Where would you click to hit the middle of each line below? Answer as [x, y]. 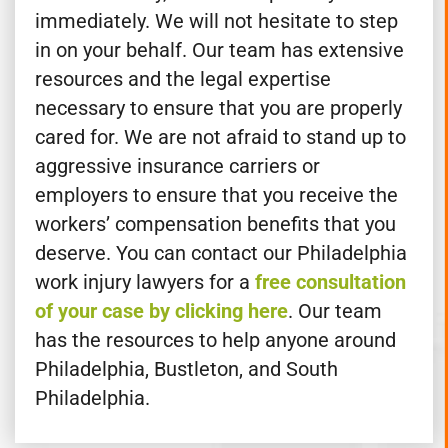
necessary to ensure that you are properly [218, 127]
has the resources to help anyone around [215, 359]
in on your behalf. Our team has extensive [219, 69]
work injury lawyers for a [145, 301]
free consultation [330, 301]
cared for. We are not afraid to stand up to [220, 156]
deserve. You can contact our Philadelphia [221, 272]
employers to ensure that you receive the [216, 214]
